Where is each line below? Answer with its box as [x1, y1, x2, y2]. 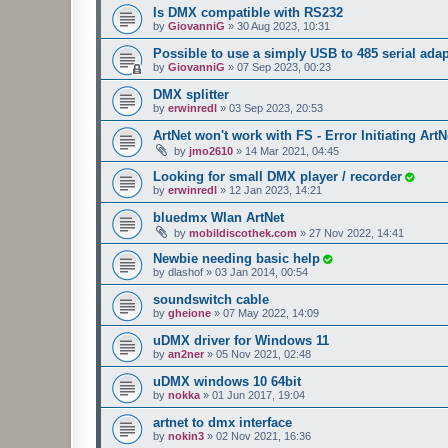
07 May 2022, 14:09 [223, 306, 319, 319]
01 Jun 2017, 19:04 [212, 388, 305, 401]
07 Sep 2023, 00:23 [237, 60, 331, 73]
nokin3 [168, 429, 204, 442]
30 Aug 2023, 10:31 [237, 19, 330, 32]
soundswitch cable [153, 291, 269, 307]
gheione [168, 306, 211, 319]
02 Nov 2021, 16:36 [216, 429, 311, 442]
